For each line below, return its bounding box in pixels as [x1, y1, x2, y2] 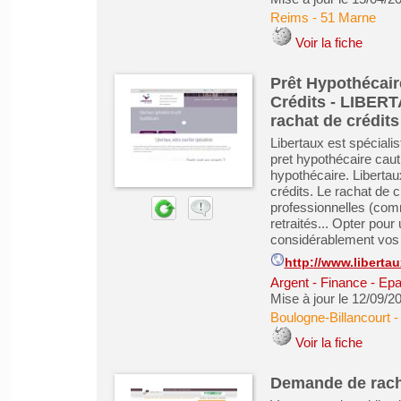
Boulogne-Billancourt [269, 310, 390, 325]
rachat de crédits [269, 112, 399, 130]
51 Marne [320, 10, 376, 25]
